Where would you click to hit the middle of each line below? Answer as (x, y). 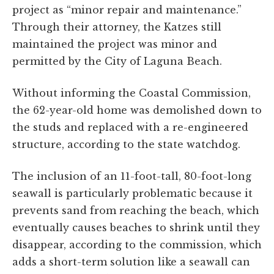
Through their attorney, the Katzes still (117, 27)
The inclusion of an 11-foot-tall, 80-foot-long (132, 176)
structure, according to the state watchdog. (126, 145)
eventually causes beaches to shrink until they (136, 228)
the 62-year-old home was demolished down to (137, 110)
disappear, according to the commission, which (137, 245)
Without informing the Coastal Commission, (131, 93)
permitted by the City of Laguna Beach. (117, 61)
